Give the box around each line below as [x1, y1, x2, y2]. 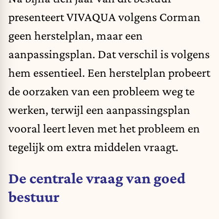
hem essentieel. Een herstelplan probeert [8, 66, 210, 80]
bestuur [8, 187, 60, 205]
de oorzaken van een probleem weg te [8, 84, 195, 98]
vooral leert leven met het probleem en [8, 121, 200, 135]
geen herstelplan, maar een [8, 28, 143, 43]
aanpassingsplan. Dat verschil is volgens [8, 47, 210, 61]
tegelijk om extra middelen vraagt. [8, 140, 178, 154]
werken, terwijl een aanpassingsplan [8, 103, 190, 117]
